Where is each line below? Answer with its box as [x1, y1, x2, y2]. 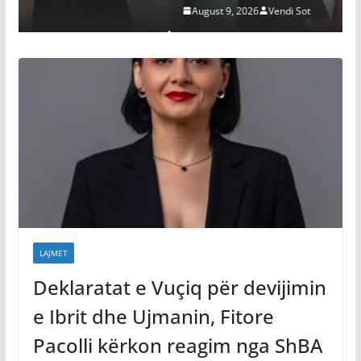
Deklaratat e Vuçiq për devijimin [32, 274, 326, 301]
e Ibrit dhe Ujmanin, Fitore [32, 303, 274, 330]
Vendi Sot [136, 3, 179, 18]
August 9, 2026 [60, 3, 127, 18]
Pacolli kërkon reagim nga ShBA [32, 332, 323, 359]
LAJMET [39, 247, 68, 259]
